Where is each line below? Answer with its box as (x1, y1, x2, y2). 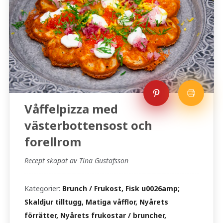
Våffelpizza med (24, 101, 118, 117)
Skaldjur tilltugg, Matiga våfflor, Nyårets (24, 197, 168, 207)
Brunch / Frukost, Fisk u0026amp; (62, 184, 180, 194)
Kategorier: (24, 184, 62, 194)
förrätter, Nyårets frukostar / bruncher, (24, 211, 166, 221)
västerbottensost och (24, 117, 152, 134)
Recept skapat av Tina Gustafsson (24, 156, 128, 166)
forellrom (24, 133, 81, 150)
